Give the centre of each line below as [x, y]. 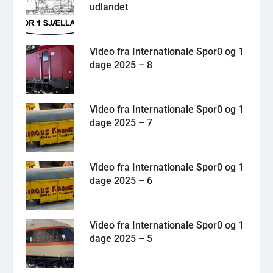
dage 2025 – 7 [121, 122]
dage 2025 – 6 [121, 180]
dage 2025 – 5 [121, 238]
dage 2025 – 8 [121, 65]
